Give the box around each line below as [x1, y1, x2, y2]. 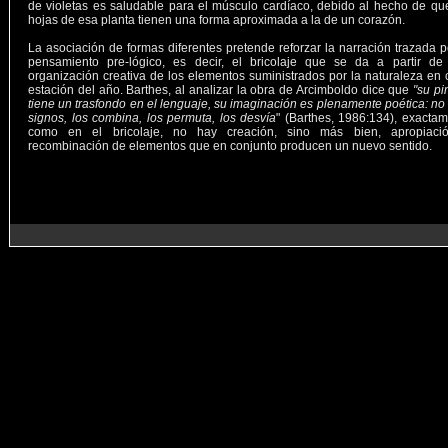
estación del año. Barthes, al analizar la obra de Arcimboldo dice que [28, 83, 414, 97]
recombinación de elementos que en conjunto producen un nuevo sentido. [28, 139, 432, 153]
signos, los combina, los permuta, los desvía [28, 111, 277, 125]
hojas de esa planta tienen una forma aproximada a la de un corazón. [28, 13, 405, 27]
